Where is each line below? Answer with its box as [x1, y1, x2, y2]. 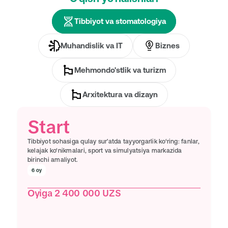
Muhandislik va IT [61, 41, 123, 50]
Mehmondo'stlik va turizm [74, 66, 166, 74]
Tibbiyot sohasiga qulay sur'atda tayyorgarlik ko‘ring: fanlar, [27, 138, 199, 145]
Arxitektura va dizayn [82, 90, 158, 99]
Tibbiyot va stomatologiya [74, 17, 166, 25]
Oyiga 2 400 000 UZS [27, 187, 121, 199]
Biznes [155, 41, 180, 50]
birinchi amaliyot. [27, 156, 78, 163]
